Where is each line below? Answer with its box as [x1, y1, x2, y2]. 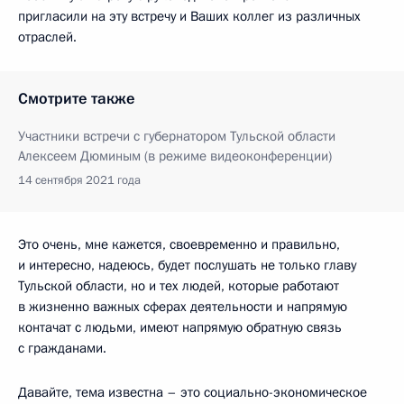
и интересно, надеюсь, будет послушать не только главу [18, 255, 356, 274]
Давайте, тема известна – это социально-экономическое [18, 382, 367, 401]
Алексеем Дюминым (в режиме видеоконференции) [18, 146, 332, 165]
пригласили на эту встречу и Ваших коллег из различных [18, 6, 361, 25]
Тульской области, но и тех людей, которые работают [18, 276, 339, 295]
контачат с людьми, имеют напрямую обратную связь [18, 317, 342, 336]
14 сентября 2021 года [18, 171, 141, 188]
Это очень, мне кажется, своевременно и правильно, [18, 234, 340, 253]
